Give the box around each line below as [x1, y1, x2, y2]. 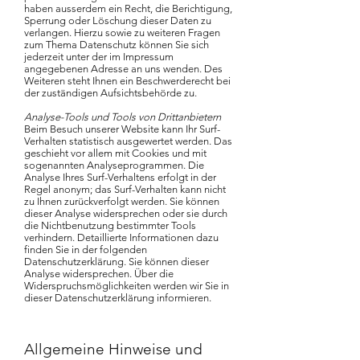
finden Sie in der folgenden [24, 243, 147, 256]
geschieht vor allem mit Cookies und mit [24, 147, 207, 159]
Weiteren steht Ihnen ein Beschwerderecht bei [24, 75, 231, 87]
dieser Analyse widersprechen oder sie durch [24, 207, 227, 219]
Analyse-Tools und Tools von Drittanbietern [24, 111, 221, 123]
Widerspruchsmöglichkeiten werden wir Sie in [24, 280, 229, 292]
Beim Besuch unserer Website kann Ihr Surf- [24, 123, 220, 135]
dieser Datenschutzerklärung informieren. [24, 292, 211, 304]
